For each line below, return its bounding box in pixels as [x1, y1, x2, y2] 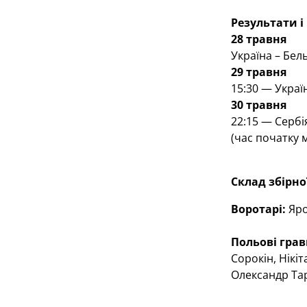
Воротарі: [230, 201, 286, 217]
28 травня [230, 32, 286, 47]
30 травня [230, 97, 286, 112]
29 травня [230, 64, 286, 79]
